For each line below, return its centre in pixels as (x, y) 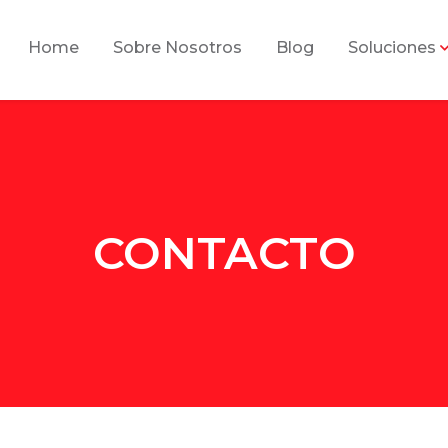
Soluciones (392, 47)
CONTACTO (224, 253)
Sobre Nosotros (178, 47)
